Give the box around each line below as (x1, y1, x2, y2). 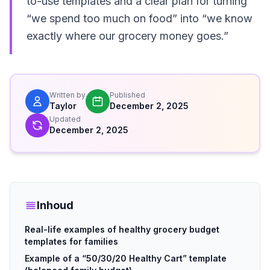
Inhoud (37, 199, 74, 212)
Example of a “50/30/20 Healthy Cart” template (25, 253, 227, 263)
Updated (49, 115, 81, 124)
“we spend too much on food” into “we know (27, 12, 253, 25)
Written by (49, 90, 86, 99)
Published (110, 90, 145, 99)
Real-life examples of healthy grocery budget (25, 224, 219, 234)
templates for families (25, 236, 118, 246)
